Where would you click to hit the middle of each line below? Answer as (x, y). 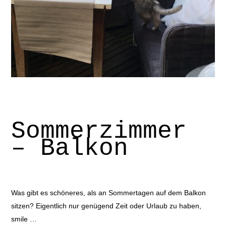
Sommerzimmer (99, 131)
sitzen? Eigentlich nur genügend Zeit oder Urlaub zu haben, (106, 206)
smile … (24, 219)
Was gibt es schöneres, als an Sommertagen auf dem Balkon (108, 192)
